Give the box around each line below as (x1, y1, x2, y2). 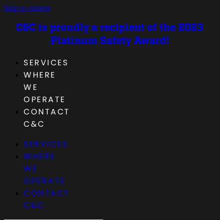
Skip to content (4, 4, 51, 12)
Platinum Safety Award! (51, 34, 169, 48)
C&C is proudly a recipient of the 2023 (16, 21, 204, 35)
